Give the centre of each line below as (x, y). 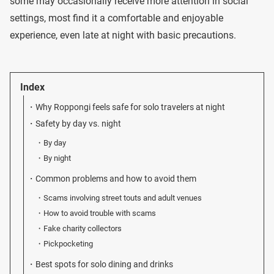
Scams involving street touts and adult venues (123, 198)
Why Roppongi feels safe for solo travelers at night (131, 107)
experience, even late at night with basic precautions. (123, 35)
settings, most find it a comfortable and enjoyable (117, 18)
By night (57, 158)
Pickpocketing (68, 244)
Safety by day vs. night (79, 124)
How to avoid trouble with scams (100, 213)
